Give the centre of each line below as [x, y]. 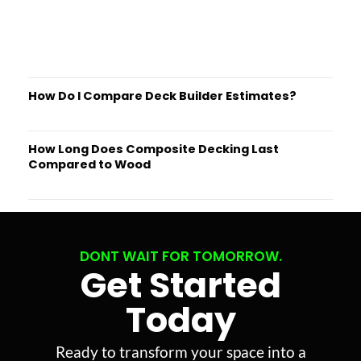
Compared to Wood [89, 164]
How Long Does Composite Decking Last [154, 149]
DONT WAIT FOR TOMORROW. [180, 256]
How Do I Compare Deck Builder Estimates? [162, 95]
